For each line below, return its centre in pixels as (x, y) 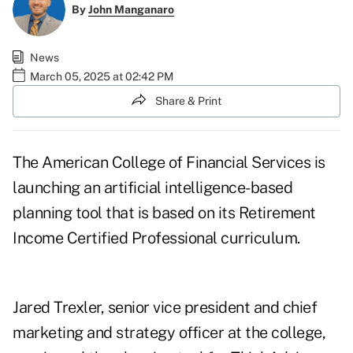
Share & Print (188, 100)
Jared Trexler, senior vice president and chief (165, 308)
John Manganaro (131, 10)
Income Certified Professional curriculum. (156, 238)
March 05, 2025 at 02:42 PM (102, 76)
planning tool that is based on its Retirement (164, 213)
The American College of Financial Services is (169, 163)
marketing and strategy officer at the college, (169, 333)
